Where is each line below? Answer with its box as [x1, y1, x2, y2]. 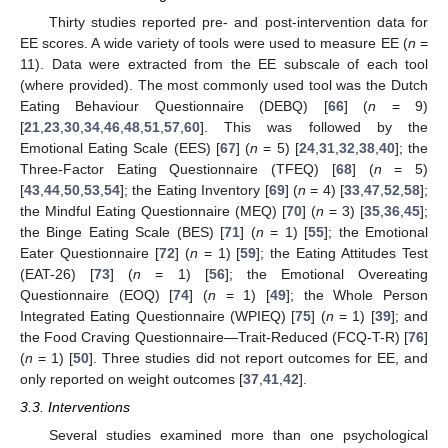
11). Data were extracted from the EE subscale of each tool [20, 55, 428, 72]
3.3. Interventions [20, 398, 130, 415]
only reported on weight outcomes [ [20, 370, 243, 387]
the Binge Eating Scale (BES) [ [20, 223, 225, 240]
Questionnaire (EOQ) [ [20, 286, 174, 303]
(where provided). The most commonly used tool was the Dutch [20, 76, 428, 93]
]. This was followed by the [200, 118, 428, 135]
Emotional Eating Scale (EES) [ [20, 139, 220, 156]
